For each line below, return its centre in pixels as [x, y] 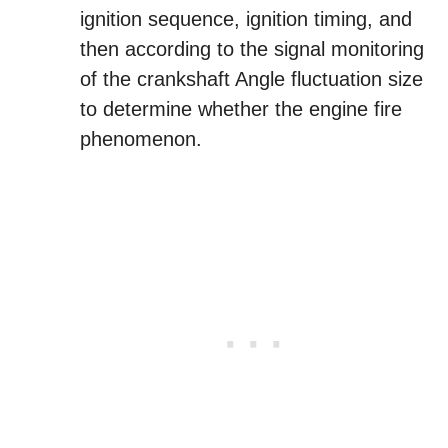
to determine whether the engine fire [241, 109]
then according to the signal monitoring [252, 49]
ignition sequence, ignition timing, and [246, 19]
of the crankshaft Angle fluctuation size [251, 79]
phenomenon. [141, 139]
